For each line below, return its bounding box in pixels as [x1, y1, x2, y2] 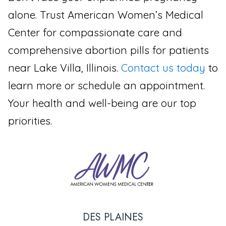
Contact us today [121, 61, 205, 74]
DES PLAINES [83, 209, 143, 224]
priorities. [8, 114, 52, 127]
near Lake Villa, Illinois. [8, 61, 121, 74]
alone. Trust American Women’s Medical [8, 8, 203, 21]
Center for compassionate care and [8, 25, 182, 39]
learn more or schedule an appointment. [8, 78, 205, 92]
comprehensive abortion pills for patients [8, 43, 209, 56]
